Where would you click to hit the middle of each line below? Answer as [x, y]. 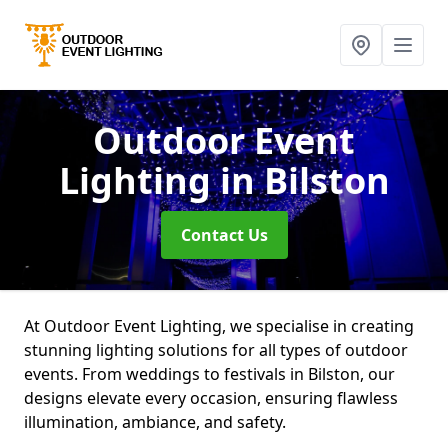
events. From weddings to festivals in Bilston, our [209, 374]
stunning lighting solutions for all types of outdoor [216, 350]
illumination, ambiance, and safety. [155, 422]
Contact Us [224, 235]
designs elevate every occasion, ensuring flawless [211, 398]
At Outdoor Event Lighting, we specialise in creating [219, 326]
